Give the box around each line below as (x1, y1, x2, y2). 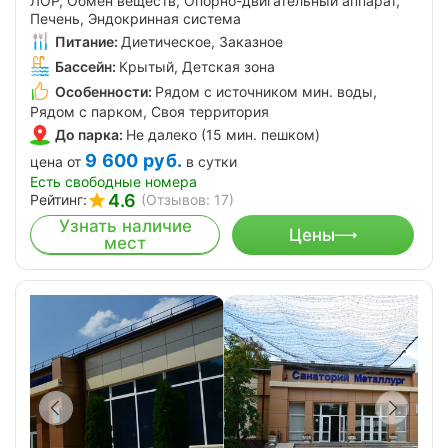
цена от (30, 152, 81, 170)
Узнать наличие (58, 216, 192, 237)
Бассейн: (55, 57, 116, 75)
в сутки (186, 152, 238, 170)
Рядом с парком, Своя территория (30, 103, 269, 121)
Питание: (55, 32, 118, 50)
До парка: (55, 126, 123, 144)
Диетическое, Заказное (121, 32, 283, 50)
